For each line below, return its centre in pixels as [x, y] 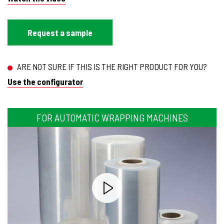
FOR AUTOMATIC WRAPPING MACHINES [112, 117]
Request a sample [60, 32]
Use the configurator [45, 81]
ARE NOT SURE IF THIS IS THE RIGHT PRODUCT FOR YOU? [111, 66]
